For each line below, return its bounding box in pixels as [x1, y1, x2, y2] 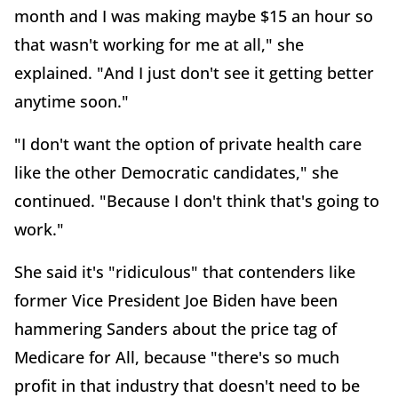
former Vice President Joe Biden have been [14, 290, 338, 312]
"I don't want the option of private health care [14, 133, 362, 155]
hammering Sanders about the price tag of [14, 318, 337, 340]
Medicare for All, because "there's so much [14, 346, 339, 369]
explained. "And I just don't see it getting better [14, 62, 374, 84]
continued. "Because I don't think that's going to [14, 190, 379, 212]
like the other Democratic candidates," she [14, 162, 338, 184]
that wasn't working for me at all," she [14, 34, 304, 56]
